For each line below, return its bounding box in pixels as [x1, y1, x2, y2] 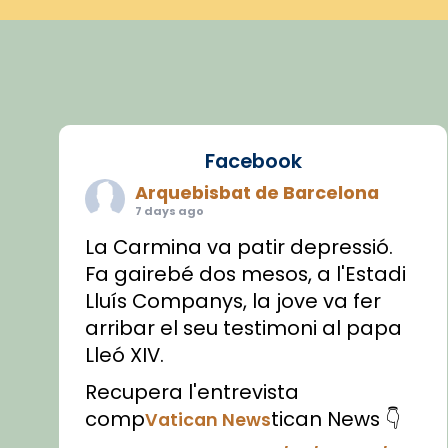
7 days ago [135, 202, 205, 219]
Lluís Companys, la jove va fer [85, 286, 382, 315]
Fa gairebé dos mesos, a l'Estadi [85, 259, 407, 288]
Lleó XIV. [85, 340, 165, 369]
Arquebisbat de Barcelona [135, 179, 380, 205]
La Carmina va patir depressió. [85, 232, 394, 261]
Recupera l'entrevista [85, 377, 300, 406]
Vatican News [145, 406, 272, 432]
